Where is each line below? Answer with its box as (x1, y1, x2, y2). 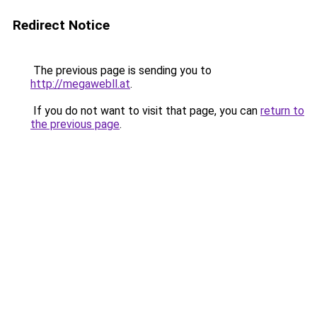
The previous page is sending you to (30, 64, 212, 77)
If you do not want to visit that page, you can (30, 104, 260, 117)
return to (260, 104, 304, 117)
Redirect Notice (13, 17, 110, 33)
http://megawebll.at (30, 77, 130, 91)
